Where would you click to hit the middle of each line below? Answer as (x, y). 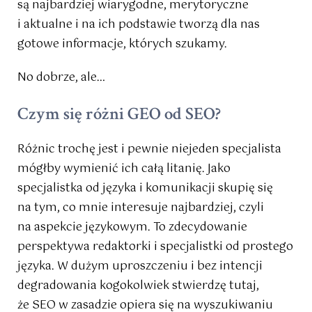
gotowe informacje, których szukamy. (122, 45)
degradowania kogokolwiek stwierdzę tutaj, (138, 286)
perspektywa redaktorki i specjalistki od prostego (155, 247)
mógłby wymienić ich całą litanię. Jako (124, 169)
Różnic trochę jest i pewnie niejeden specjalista (149, 150)
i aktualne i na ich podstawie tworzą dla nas (139, 25)
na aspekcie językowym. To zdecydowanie (132, 228)
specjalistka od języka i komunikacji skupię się (145, 189)
